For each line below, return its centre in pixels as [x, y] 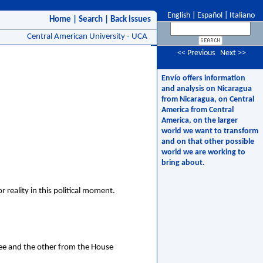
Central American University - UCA [89, 37]
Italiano [242, 16]
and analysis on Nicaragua [207, 89]
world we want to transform [210, 131]
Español [210, 16]
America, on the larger [200, 121]
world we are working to [203, 152]
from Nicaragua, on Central [208, 100]
